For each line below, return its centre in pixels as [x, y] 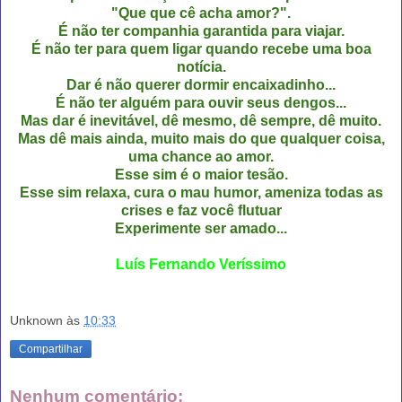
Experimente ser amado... [201, 228]
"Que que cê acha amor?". [201, 13]
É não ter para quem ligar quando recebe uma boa [201, 48]
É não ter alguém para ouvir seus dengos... [201, 102]
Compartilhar [51, 350]
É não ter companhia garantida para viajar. [201, 31]
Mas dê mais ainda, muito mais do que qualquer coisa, [201, 138]
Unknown [36, 321]
